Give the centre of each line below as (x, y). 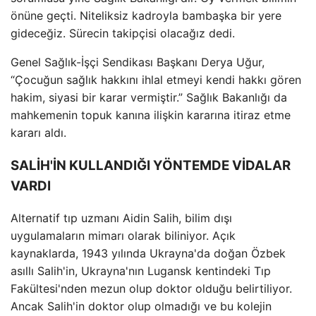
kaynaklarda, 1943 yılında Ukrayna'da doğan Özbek (148, 253)
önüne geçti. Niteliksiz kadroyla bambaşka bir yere (146, 16)
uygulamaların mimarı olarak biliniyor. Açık (123, 235)
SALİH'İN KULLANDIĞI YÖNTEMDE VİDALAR (151, 166)
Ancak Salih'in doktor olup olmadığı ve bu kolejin (141, 306)
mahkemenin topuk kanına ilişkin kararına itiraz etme (151, 115)
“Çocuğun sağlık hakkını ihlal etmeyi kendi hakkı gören (156, 80)
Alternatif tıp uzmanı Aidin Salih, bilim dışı (121, 218)
